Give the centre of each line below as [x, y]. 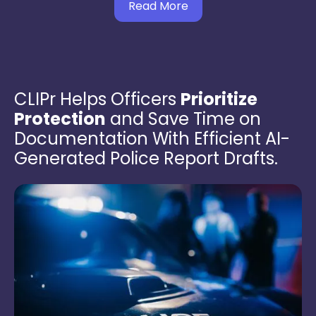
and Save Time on [183, 119]
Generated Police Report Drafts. [146, 158]
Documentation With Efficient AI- [152, 138]
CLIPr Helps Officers [97, 99]
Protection [60, 119]
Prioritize [219, 99]
